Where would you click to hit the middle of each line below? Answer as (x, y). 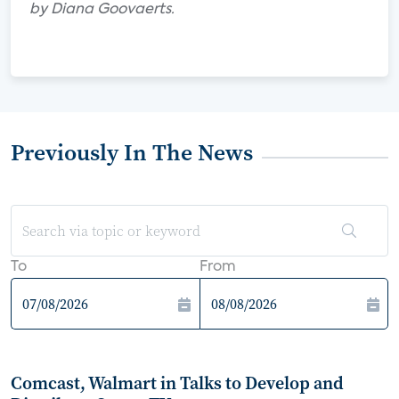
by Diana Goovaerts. (102, 10)
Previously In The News (132, 152)
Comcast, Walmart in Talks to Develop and (177, 383)
